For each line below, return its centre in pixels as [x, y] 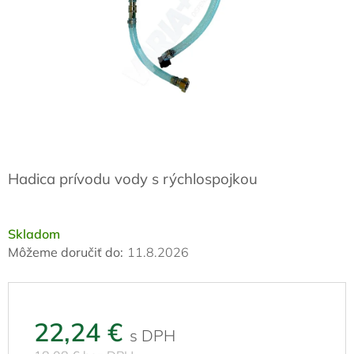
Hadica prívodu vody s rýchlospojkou [133, 179]
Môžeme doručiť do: [66, 252]
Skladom [34, 233]
